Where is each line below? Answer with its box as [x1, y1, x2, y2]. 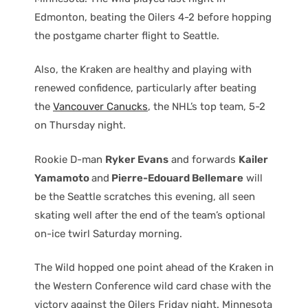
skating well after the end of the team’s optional [34, 208, 265, 221]
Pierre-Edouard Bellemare [109, 171, 243, 184]
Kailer [239, 153, 268, 166]
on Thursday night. [34, 119, 126, 132]
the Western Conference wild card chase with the [34, 280, 271, 293]
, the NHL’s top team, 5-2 [148, 100, 265, 113]
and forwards [168, 153, 239, 166]
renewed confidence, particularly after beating [34, 82, 256, 95]
